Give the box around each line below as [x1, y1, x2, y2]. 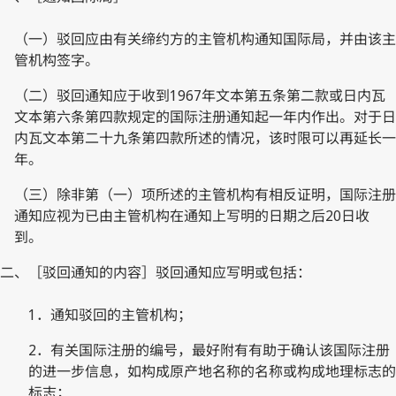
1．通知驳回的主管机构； [28, 304, 192, 324]
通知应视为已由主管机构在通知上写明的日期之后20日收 [14, 205, 369, 225]
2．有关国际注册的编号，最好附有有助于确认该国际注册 [28, 339, 390, 360]
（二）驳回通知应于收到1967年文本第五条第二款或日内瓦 [14, 85, 385, 105]
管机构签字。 [14, 49, 99, 70]
